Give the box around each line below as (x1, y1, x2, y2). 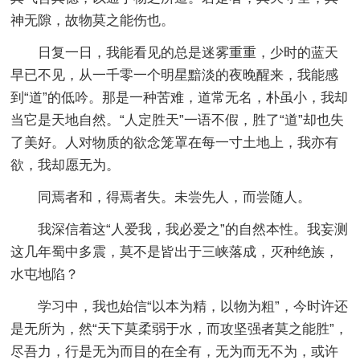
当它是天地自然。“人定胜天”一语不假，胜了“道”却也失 (10, 112, 345, 128)
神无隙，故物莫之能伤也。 (10, 12, 175, 28)
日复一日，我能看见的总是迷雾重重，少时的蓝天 (38, 44, 339, 60)
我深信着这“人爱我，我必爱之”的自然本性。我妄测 (38, 221, 349, 237)
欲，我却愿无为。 (10, 157, 121, 173)
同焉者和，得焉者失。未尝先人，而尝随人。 (38, 189, 312, 205)
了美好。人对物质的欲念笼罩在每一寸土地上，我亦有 (10, 134, 339, 150)
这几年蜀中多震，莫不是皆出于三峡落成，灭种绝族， (10, 243, 339, 260)
